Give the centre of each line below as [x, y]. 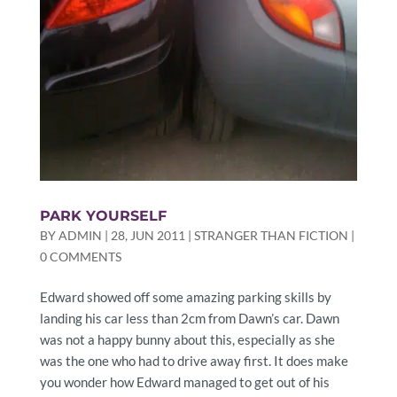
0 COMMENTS [80, 256]
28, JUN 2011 [148, 235]
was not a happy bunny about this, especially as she [187, 339]
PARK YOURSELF [103, 215]
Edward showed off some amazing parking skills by [185, 296]
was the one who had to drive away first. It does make [194, 360]
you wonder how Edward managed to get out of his [184, 381]
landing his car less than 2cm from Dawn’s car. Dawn [189, 318]
